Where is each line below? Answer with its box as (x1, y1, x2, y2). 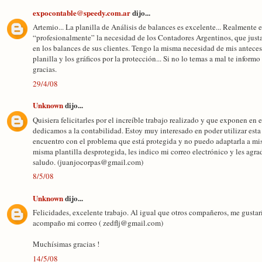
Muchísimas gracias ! (33, 239, 99, 249)
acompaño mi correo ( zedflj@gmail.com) (33, 218, 163, 228)
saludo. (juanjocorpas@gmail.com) (33, 156, 143, 167)
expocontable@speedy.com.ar (33, 6, 130, 18)
